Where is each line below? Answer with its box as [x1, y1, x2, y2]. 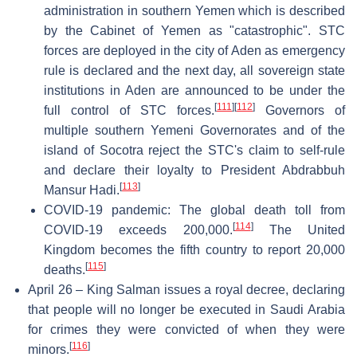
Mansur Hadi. [44, 182, 120, 197]
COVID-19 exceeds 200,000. [44, 222, 233, 237]
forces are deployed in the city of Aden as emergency [44, 43, 345, 57]
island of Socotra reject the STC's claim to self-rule [44, 143, 345, 157]
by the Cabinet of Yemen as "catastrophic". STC [44, 23, 345, 37]
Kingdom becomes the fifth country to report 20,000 [44, 242, 345, 257]
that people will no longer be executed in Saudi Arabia [28, 302, 345, 316]
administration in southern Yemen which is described [44, 3, 345, 18]
